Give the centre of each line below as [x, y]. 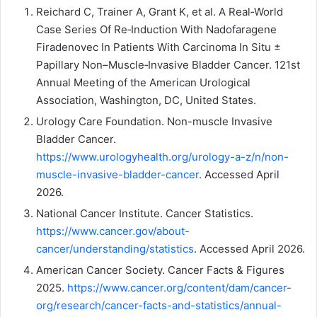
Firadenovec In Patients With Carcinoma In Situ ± [158, 47]
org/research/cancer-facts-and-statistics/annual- [159, 305]
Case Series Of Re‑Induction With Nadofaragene [156, 29]
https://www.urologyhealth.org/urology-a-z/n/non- [162, 156]
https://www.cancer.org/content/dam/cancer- [179, 287]
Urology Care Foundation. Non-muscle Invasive [154, 121]
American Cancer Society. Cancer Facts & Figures [160, 270]
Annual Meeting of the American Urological [143, 82]
